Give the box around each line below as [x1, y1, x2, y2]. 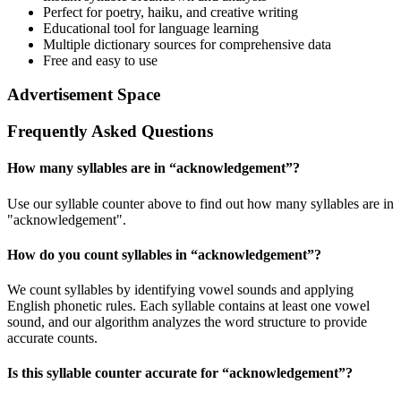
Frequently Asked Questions [7, 122, 213, 141]
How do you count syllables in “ [7, 246, 198, 262]
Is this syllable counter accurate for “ [7, 365, 229, 381]
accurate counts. [7, 330, 98, 346]
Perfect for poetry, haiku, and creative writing [43, 4, 298, 20]
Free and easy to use [43, 52, 158, 68]
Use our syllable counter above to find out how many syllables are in [7, 195, 394, 211]
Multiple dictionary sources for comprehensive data [43, 36, 331, 52]
